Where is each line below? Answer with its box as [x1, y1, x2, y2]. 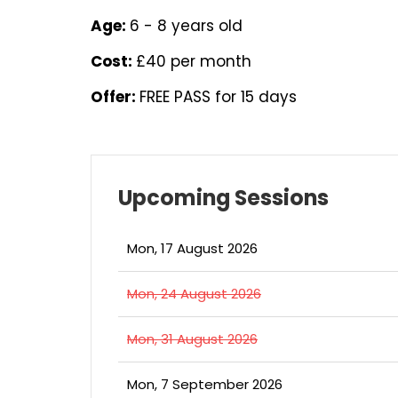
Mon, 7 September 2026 [127, 375, 283, 394]
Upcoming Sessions [118, 183, 329, 212]
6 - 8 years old [130, 15, 243, 36]
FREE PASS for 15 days [139, 86, 297, 107]
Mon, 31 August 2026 [127, 330, 258, 348]
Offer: [91, 86, 139, 107]
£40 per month [136, 51, 251, 72]
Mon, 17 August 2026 [127, 239, 258, 258]
